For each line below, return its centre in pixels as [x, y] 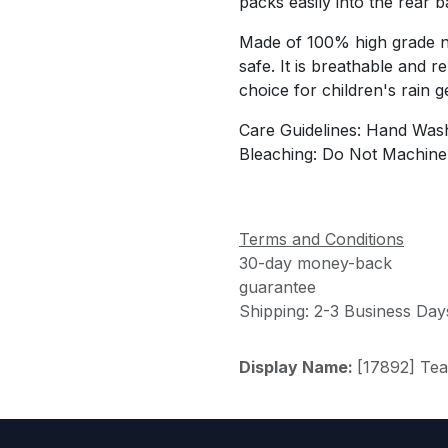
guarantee [277, 286]
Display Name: [298, 366]
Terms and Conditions [321, 238]
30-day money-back [315, 262]
